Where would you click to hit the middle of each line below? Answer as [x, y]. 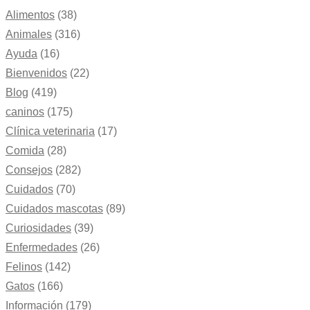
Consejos [29, 170]
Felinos [24, 267]
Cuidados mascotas [54, 209]
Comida [25, 151]
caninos [25, 112]
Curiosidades [38, 228]
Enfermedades [42, 248]
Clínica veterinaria [50, 131]
